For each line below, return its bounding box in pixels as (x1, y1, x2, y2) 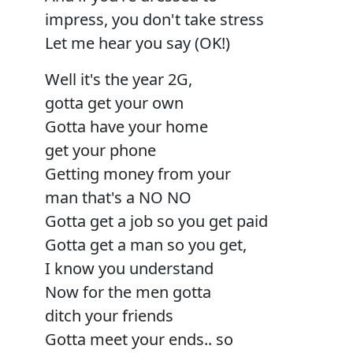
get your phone (45, 139, 156, 161)
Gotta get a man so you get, (45, 233, 247, 255)
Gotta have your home (45, 115, 208, 137)
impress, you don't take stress (45, 8, 264, 30)
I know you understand (45, 257, 214, 279)
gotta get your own (45, 91, 184, 113)
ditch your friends (45, 304, 173, 326)
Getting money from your (45, 162, 231, 184)
